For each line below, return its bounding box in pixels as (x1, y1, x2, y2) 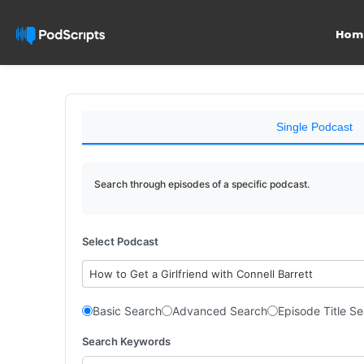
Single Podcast (275, 120, 353, 133)
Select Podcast (82, 235, 158, 248)
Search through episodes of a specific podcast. (94, 178, 310, 190)
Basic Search (93, 304, 162, 318)
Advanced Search (172, 304, 267, 318)
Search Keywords (82, 334, 171, 348)
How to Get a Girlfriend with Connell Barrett (89, 267, 314, 280)
